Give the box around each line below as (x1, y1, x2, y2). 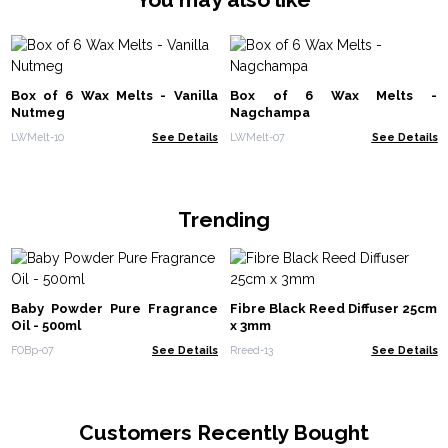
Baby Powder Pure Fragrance (10, 301, 218, 317)
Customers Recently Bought (79, 419, 369, 445)
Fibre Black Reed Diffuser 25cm (230, 301, 437, 317)
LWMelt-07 (230, 130, 285, 143)
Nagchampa (230, 105, 310, 121)
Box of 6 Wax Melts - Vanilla (10, 88, 218, 104)
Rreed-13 (230, 343, 273, 356)
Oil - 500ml (10, 318, 81, 334)
